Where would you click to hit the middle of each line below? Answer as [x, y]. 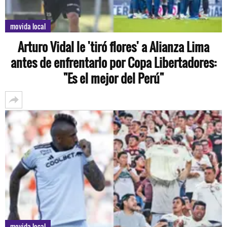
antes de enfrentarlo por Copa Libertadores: [113, 62]
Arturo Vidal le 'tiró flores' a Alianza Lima [113, 46]
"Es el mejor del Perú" [113, 78]
